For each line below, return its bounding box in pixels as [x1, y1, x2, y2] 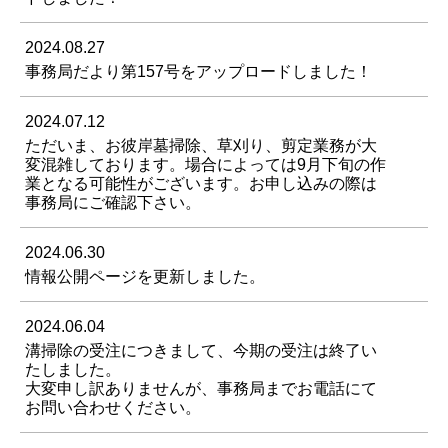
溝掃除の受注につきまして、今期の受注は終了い [25, 342, 377, 360]
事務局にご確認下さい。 [25, 194, 201, 212]
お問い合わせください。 [25, 399, 201, 417]
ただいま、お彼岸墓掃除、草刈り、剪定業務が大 [25, 137, 377, 155]
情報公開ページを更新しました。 [25, 268, 265, 286]
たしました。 [25, 361, 121, 379]
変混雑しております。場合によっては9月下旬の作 [25, 156, 386, 174]
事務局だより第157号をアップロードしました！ [25, 63, 372, 81]
